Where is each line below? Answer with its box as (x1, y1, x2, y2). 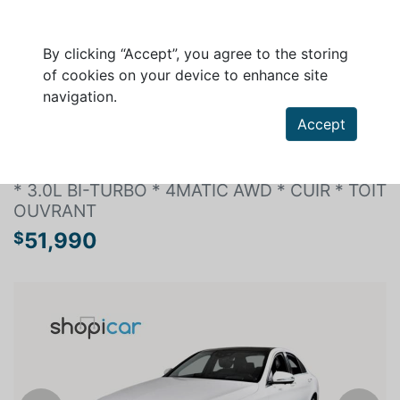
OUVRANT (13, 200, 96, 221)
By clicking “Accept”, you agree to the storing (43, 45, 348, 62)
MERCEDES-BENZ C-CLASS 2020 (13, 152, 285, 173)
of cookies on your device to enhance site (43, 66, 328, 84)
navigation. (43, 87, 117, 105)
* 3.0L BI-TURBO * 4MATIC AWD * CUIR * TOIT (13, 179, 387, 201)
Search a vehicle (33, 112, 148, 129)
